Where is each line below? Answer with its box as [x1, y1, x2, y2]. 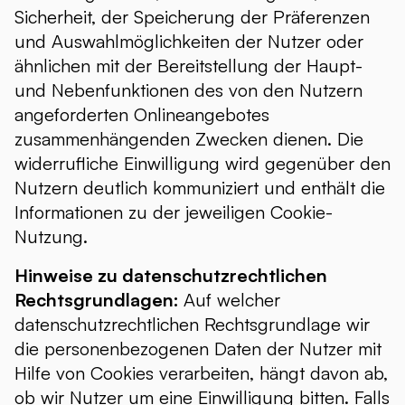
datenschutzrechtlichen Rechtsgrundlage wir [14, 313, 370, 335]
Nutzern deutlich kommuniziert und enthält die [14, 176, 385, 199]
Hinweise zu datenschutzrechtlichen [14, 264, 327, 287]
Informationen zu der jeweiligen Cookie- [14, 201, 333, 223]
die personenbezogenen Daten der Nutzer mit [14, 337, 381, 360]
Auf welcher [184, 288, 280, 311]
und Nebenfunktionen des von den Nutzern [14, 79, 363, 101]
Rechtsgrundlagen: [14, 288, 184, 311]
